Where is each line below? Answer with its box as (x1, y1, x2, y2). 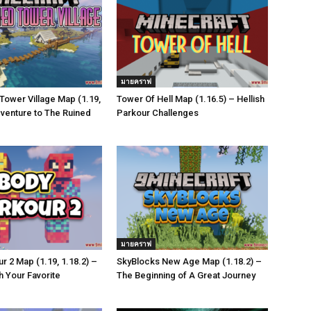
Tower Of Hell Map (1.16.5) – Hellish (117, 94, 264, 104)
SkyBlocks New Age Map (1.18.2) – (117, 256, 262, 267)
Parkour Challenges (117, 108, 199, 118)
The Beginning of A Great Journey (117, 270, 255, 280)
